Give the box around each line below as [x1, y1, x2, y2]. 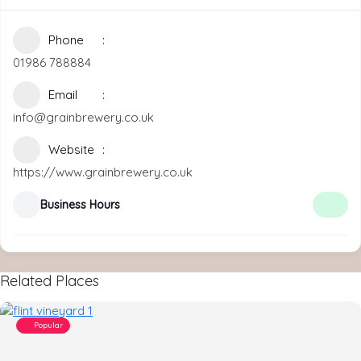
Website [48, 141, 94, 157]
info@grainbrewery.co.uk [13, 109, 154, 125]
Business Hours [40, 197, 120, 212]
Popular [34, 319, 63, 330]
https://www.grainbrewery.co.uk [13, 164, 193, 180]
